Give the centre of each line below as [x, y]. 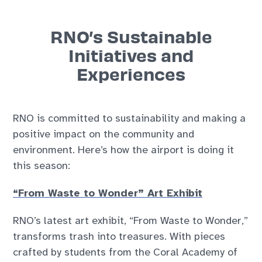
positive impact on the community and [104, 134]
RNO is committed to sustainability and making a [130, 118]
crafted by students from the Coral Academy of [125, 252]
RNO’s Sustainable [131, 36]
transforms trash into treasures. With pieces [119, 237]
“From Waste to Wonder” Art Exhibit [108, 193]
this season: [42, 166]
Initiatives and [131, 55]
